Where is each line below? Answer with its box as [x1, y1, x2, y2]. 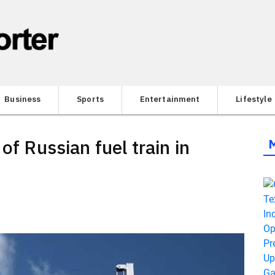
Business [4, 93, 41, 104]
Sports [77, 93, 104, 104]
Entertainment [139, 93, 200, 104]
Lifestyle [236, 93, 272, 104]
